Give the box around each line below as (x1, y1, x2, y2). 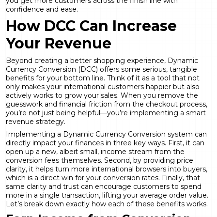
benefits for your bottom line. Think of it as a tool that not (6, 73, 200, 82)
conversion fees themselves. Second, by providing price (6, 155, 193, 165)
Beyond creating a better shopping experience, (6, 56, 168, 65)
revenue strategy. (6, 117, 65, 126)
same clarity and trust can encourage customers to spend (6, 182, 201, 191)
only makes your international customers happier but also (6, 82, 200, 91)
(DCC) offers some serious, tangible (76, 64, 197, 74)
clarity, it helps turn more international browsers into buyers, (6, 164, 207, 173)
